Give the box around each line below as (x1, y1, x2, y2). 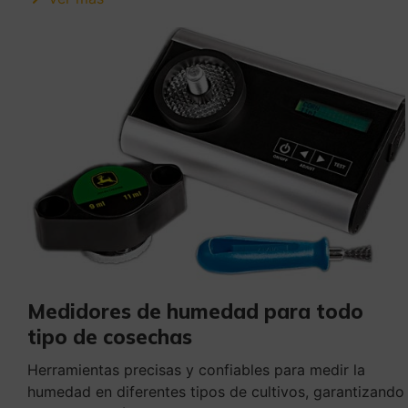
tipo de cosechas (27, 324, 192, 351)
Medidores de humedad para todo (27, 299, 363, 325)
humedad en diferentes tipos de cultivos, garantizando (27, 382, 404, 402)
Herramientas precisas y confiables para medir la (27, 361, 365, 380)
